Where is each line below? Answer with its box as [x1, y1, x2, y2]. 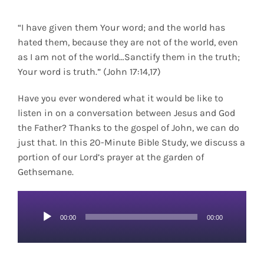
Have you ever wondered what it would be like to [17, 93, 223, 104]
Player [31, 221, 57, 233]
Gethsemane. [17, 166, 74, 177]
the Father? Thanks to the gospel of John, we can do [17, 122, 239, 133]
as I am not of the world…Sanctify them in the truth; [17, 51, 240, 62]
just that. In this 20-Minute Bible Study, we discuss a [17, 137, 245, 148]
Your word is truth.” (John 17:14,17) [17, 66, 161, 77]
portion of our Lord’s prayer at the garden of [17, 151, 204, 163]
